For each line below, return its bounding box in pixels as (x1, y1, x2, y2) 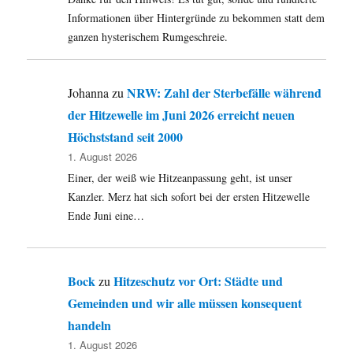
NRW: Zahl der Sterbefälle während (127, 84, 322, 102)
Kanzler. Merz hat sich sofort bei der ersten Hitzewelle (68, 189, 310, 205)
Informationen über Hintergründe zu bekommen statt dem (68, 10, 325, 26)
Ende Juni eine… (68, 208, 145, 224)
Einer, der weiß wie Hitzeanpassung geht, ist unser (68, 170, 293, 186)
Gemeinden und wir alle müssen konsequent (68, 294, 303, 313)
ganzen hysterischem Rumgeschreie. (68, 29, 229, 45)
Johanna (68, 84, 110, 102)
